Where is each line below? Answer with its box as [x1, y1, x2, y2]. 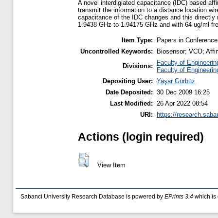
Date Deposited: [106, 89, 153, 96]
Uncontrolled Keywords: [80, 48, 153, 55]
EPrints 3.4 [164, 194, 193, 200]
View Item [97, 161, 126, 169]
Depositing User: [103, 77, 153, 85]
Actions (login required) [78, 130, 204, 143]
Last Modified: [110, 100, 153, 108]
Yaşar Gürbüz [157, 77, 195, 85]
